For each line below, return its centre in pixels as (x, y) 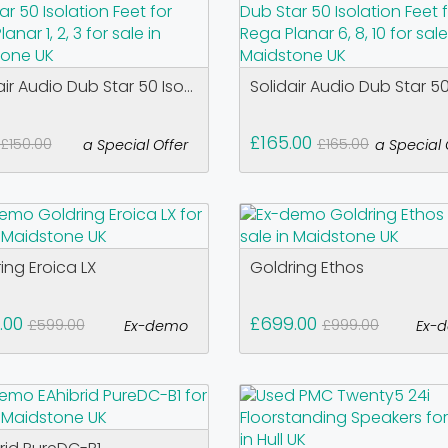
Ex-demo (155, 326)
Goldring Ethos (306, 267)
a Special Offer (135, 145)
